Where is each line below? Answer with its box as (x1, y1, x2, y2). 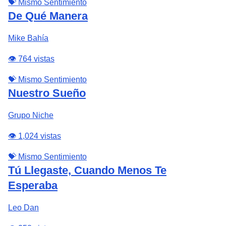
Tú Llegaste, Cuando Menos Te (8, 164, 166, 177)
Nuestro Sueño (8, 87, 86, 99)
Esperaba (8, 179, 58, 192)
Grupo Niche (8, 111, 53, 120)
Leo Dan (8, 203, 39, 212)
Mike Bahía (8, 34, 48, 42)
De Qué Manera (8, 10, 88, 22)
